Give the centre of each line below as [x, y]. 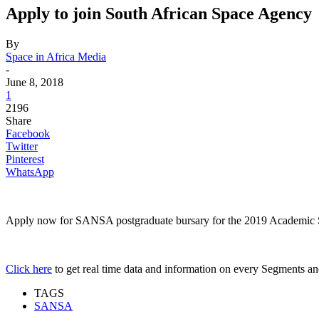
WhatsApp [30, 172]
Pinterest [25, 159]
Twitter [22, 147]
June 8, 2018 [35, 83]
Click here [29, 269]
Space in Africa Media [56, 57]
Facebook [28, 134]
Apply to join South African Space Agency [159, 14]
